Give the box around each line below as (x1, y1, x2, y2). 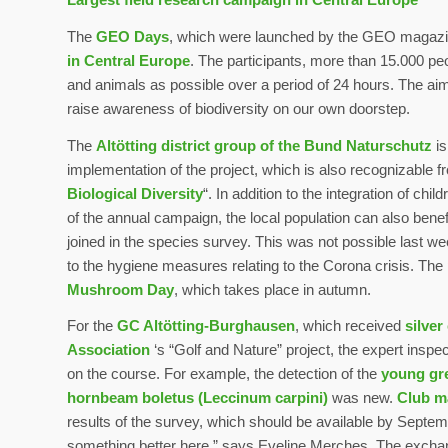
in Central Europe (67, 51, 190, 69)
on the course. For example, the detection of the (67, 365, 381, 383)
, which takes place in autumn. (174, 280, 371, 298)
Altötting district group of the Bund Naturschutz (96, 136, 432, 154)
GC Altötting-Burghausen (117, 317, 295, 335)
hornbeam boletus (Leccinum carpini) (67, 389, 328, 407)
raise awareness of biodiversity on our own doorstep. (67, 99, 410, 117)
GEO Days (96, 27, 169, 45)
